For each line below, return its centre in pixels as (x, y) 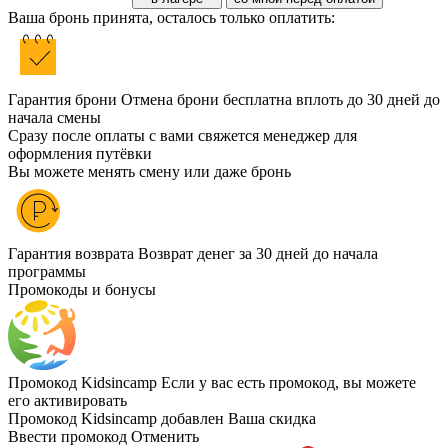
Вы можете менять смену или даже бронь (149, 171)
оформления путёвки (80, 153)
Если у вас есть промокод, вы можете (288, 382)
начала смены (54, 117)
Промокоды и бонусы (82, 289)
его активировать (67, 400)
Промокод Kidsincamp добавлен (116, 418)
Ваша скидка (272, 418)
